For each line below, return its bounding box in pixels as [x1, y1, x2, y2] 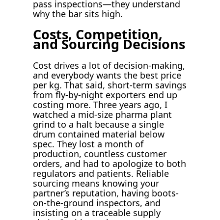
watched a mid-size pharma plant [33, 108, 172, 120]
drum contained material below [33, 128, 165, 140]
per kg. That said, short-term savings [33, 79, 187, 91]
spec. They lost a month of [33, 137, 144, 150]
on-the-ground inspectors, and [33, 196, 161, 209]
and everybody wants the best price [33, 69, 182, 81]
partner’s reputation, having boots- [33, 187, 179, 199]
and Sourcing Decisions [33, 35, 186, 54]
